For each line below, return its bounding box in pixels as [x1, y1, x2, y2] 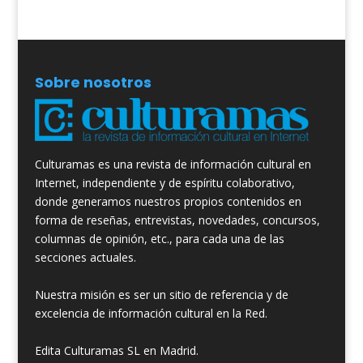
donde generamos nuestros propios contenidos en [34, 193, 301, 209]
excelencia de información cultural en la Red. [34, 305, 267, 321]
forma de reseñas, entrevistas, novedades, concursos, [34, 211, 320, 228]
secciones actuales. [34, 249, 136, 265]
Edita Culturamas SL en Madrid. [34, 342, 199, 358]
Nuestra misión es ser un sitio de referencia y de [34, 286, 288, 302]
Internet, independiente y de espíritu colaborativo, [34, 174, 295, 190]
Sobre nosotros [34, 71, 152, 92]
